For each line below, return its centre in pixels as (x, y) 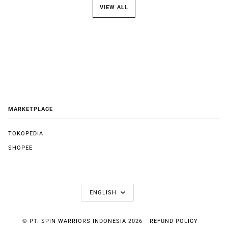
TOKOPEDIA (26, 134)
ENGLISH (104, 193)
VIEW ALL (114, 7)
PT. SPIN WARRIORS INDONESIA (78, 221)
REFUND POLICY (174, 221)
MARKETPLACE (31, 109)
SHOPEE (20, 148)
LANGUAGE (113, 185)
